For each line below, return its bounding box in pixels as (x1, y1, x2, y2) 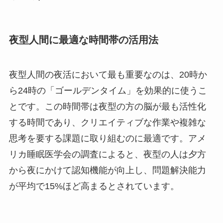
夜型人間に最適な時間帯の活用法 (8, 34, 158, 46)
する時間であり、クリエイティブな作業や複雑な (8, 117, 206, 127)
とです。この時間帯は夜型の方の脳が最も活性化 (8, 101, 206, 111)
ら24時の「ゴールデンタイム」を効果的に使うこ (8, 85, 207, 96)
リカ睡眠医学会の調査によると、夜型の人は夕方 (8, 149, 206, 159)
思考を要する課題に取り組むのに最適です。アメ (8, 133, 206, 143)
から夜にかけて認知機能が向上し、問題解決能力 (8, 165, 206, 175)
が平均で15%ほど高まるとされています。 (8, 181, 179, 191)
